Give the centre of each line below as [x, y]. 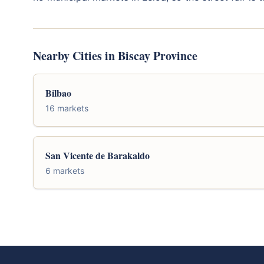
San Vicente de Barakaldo [98, 155]
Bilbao [58, 93]
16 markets [67, 108]
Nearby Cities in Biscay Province [115, 55]
